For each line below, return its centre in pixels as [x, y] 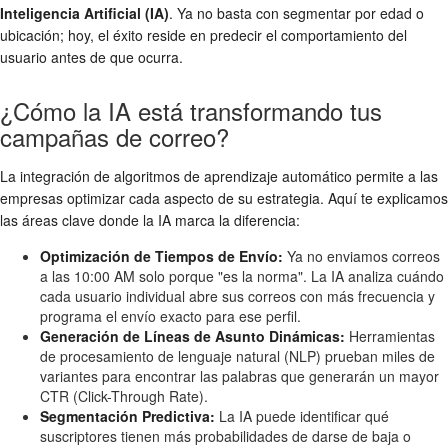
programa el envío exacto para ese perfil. [170, 316]
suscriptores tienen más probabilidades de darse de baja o [225, 436]
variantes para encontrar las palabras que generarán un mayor [239, 376]
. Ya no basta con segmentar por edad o [296, 13]
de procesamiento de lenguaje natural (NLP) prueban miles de [237, 356]
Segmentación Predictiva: [127, 416]
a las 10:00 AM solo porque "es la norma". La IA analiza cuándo [242, 276]
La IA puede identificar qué [302, 416]
